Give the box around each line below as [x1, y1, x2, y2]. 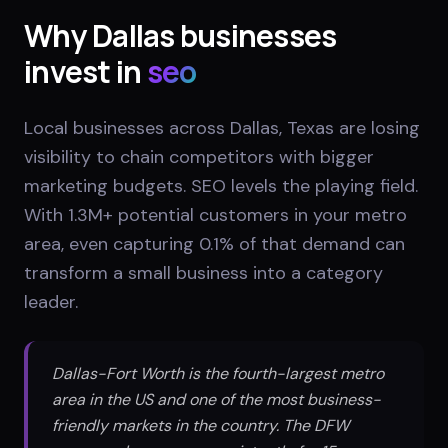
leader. [24, 289, 78, 314]
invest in [24, 50, 142, 92]
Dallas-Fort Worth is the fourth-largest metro [52, 362, 384, 384]
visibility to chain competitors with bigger [24, 144, 374, 169]
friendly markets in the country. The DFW [52, 414, 349, 436]
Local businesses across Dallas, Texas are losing [24, 115, 420, 140]
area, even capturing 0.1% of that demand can [24, 231, 405, 256]
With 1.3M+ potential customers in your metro [24, 202, 407, 227]
